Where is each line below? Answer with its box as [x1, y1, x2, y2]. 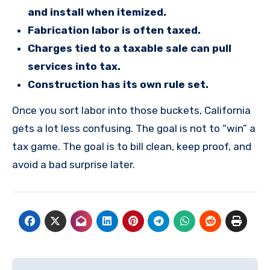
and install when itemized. [27, 5, 166, 18]
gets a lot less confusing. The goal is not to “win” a [12, 122, 256, 134]
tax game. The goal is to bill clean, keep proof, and [12, 140, 251, 152]
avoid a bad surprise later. [12, 158, 135, 171]
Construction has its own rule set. [27, 78, 209, 90]
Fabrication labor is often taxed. [27, 24, 201, 36]
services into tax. [27, 60, 121, 72]
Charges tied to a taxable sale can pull [27, 42, 231, 54]
